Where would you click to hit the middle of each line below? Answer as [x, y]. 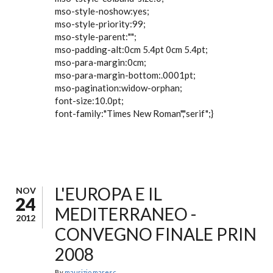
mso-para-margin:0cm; [101, 62]
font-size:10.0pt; [89, 101]
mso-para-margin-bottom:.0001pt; [125, 75]
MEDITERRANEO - [126, 214]
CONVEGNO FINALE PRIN [156, 234]
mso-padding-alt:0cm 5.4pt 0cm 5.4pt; [131, 49]
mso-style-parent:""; [96, 37]
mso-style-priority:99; [100, 24]
